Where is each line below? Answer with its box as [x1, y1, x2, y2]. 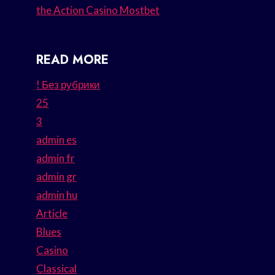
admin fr [36, 152, 76, 165]
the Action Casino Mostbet [36, 4, 160, 17]
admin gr [36, 170, 77, 184]
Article [36, 207, 68, 220]
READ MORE [36, 51, 109, 69]
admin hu [36, 188, 78, 202]
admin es [36, 133, 77, 147]
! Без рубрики [36, 78, 101, 91]
